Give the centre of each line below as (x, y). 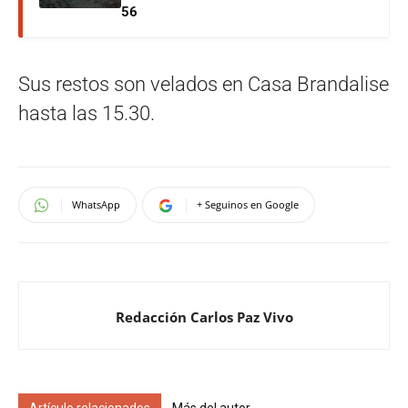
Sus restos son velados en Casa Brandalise (204, 84)
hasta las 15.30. (87, 113)
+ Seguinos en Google (248, 204)
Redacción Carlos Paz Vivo (204, 317)
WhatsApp (96, 204)
